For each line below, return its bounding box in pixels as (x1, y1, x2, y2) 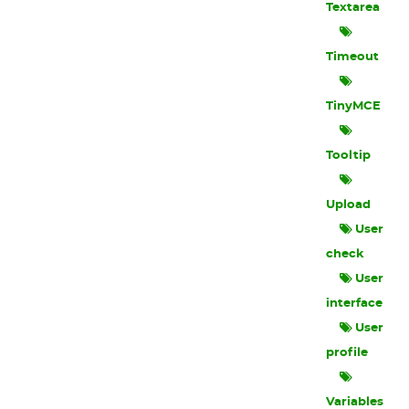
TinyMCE (326, 100, 382, 112)
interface (326, 298, 383, 309)
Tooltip (326, 150, 372, 162)
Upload (326, 199, 372, 211)
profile (326, 347, 369, 359)
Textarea (326, 2, 381, 14)
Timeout (326, 51, 380, 63)
